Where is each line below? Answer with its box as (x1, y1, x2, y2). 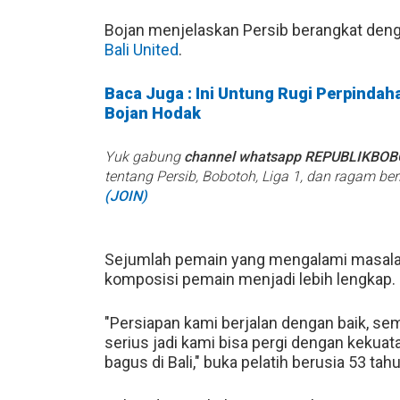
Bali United (104, 39, 179, 59)
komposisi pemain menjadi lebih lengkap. (104, 269, 396, 288)
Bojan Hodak (104, 103, 201, 122)
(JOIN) (104, 187, 147, 204)
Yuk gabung (104, 147, 184, 165)
